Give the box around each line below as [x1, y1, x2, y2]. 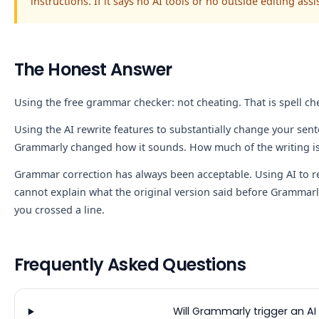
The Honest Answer [14, 57, 172, 81]
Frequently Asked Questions [14, 252, 246, 276]
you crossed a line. [14, 202, 105, 216]
